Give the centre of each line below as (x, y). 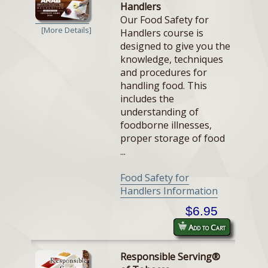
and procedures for (164, 73)
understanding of (159, 112)
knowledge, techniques (172, 60)
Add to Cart (207, 228)
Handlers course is (162, 33)
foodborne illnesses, (166, 125)
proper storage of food (173, 138)
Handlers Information (169, 191)
